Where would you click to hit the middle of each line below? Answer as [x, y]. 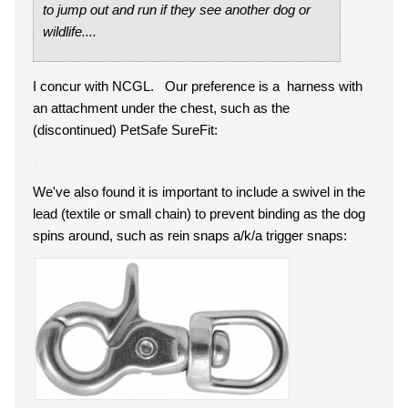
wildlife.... [70, 31]
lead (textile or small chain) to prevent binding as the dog [199, 214]
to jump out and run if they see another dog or [177, 10]
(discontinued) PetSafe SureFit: [125, 130]
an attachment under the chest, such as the [161, 108]
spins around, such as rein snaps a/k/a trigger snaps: [190, 235]
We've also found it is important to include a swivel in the [199, 192]
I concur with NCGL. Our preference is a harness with [198, 86]
